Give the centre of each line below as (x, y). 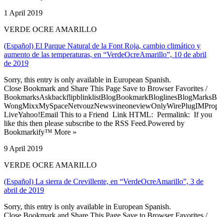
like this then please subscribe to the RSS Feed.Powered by (94, 123)
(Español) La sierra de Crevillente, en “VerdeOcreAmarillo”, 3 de (104, 181)
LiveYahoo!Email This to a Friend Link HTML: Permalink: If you (108, 114)
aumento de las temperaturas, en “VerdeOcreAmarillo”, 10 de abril (105, 54)
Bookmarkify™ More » (40, 132)
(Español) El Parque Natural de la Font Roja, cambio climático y (102, 46)
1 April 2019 (23, 13)
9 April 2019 (23, 148)
